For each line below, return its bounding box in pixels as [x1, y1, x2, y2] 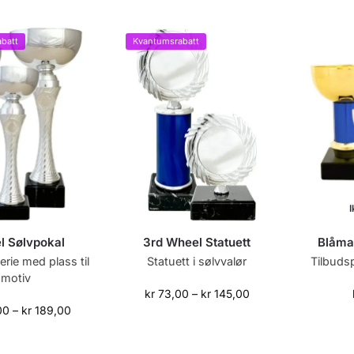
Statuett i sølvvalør [147, 254, 247, 269]
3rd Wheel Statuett [143, 235, 251, 250]
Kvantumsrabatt [133, 35, 200, 47]
